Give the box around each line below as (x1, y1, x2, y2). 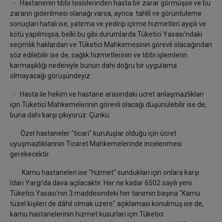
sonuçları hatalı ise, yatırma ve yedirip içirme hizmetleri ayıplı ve (10, 20, 206, 28)
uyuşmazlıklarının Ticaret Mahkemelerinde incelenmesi (10, 140, 182, 148)
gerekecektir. (10, 150, 50, 159)
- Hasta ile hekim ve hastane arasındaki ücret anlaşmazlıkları (10, 90, 204, 99)
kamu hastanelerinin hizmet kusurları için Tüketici (10, 210, 164, 219)
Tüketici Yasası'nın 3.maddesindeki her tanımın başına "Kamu (10, 189, 200, 198)
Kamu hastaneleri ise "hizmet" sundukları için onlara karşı (10, 168, 199, 177)
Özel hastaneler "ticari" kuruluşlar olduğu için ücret (10, 129, 176, 138)
